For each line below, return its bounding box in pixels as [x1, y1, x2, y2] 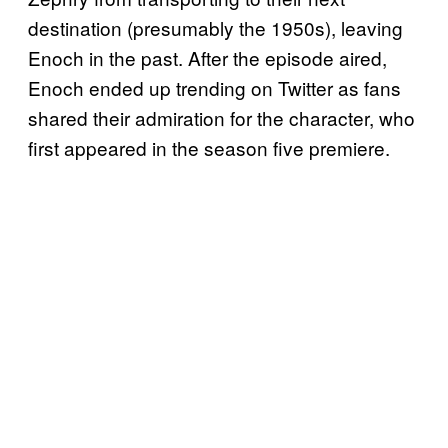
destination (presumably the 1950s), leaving [28, 14, 403, 42]
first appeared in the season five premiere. [28, 134, 390, 162]
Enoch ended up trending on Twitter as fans [28, 74, 401, 102]
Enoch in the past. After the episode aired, [28, 44, 387, 72]
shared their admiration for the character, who [28, 104, 415, 132]
